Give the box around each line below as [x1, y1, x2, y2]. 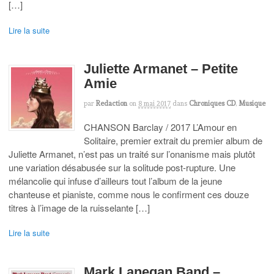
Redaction [96, 98, 127, 108]
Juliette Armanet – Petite [84, 61, 238, 77]
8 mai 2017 [138, 98, 171, 108]
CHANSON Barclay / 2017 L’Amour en [84, 120, 237, 133]
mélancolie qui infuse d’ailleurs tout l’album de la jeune [9, 174, 222, 187]
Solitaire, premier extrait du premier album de [84, 133, 262, 147]
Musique [239, 98, 265, 108]
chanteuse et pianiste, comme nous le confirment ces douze [9, 187, 249, 201]
